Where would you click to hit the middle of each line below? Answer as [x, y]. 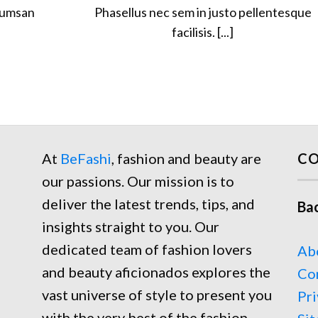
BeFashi [86, 158]
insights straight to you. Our [131, 226]
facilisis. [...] [203, 32]
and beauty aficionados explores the [156, 272]
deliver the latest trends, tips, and [148, 203]
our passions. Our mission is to [138, 181]
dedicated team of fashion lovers [147, 249]
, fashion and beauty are [186, 158]
